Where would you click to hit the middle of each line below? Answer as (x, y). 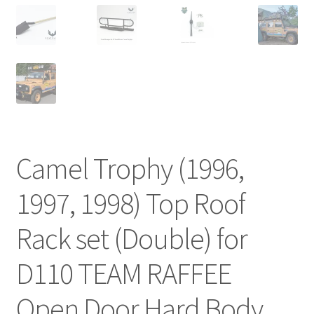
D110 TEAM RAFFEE (123, 274)
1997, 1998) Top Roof (130, 204)
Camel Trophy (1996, (130, 169)
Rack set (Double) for (131, 239)
